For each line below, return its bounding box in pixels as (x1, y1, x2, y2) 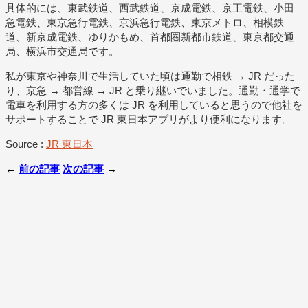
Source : (5, 137, 46, 150)
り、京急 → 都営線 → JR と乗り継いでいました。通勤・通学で (5, 84, 300, 96)
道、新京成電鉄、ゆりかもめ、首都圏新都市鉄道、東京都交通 (5, 30, 294, 43)
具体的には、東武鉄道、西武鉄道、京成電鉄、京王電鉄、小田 (5, 1, 294, 14)
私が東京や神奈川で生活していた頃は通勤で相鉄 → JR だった (5, 69, 295, 82)
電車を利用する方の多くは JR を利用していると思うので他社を (5, 98, 302, 111)
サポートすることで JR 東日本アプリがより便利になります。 (5, 113, 292, 125)
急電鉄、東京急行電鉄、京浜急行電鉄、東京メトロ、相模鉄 (5, 16, 284, 28)
